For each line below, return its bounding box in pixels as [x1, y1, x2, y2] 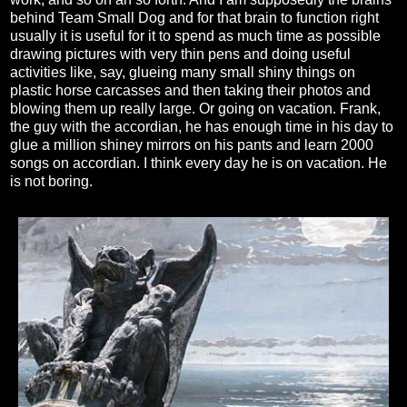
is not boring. [10, 174, 93, 190]
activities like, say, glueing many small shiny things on [10, 65, 355, 81]
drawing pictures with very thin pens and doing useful [10, 46, 351, 63]
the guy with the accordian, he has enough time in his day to [10, 119, 393, 135]
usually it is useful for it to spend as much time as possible [10, 28, 381, 45]
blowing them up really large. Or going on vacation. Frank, [10, 101, 381, 117]
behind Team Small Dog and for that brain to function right [10, 10, 379, 26]
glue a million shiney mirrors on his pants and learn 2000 [10, 137, 373, 154]
